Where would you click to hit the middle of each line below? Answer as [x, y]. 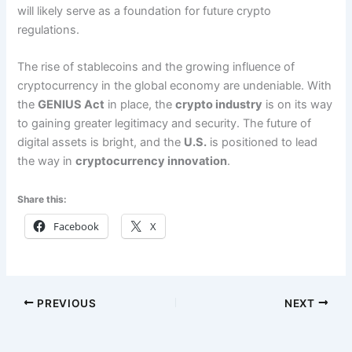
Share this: [42, 199]
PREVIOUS [65, 303]
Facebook [77, 226]
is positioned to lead [262, 143]
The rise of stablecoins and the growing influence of [156, 67]
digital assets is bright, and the [101, 143]
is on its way [298, 105]
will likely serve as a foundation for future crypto [145, 11]
